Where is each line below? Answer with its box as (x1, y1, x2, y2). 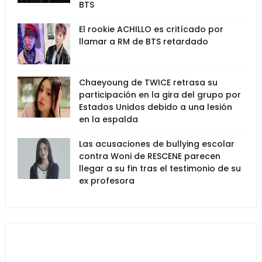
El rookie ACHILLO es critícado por (78, 23, 223, 35)
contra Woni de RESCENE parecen (78, 150, 220, 162)
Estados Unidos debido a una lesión (78, 101, 232, 113)
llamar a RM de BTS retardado (78, 35, 208, 47)
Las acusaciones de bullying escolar (78, 137, 235, 150)
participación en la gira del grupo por (78, 88, 241, 101)
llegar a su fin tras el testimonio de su (78, 162, 241, 174)
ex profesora (78, 174, 135, 187)
